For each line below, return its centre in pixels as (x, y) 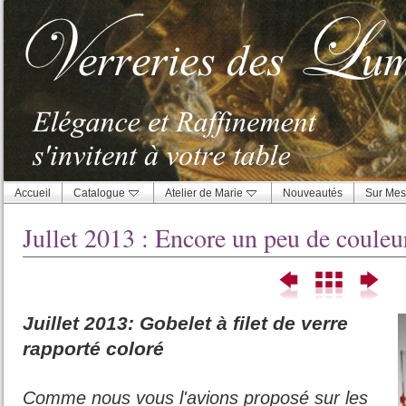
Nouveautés (313, 193)
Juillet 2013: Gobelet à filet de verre (185, 323)
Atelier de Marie (204, 193)
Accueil (33, 193)
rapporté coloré (93, 348)
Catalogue (99, 193)
